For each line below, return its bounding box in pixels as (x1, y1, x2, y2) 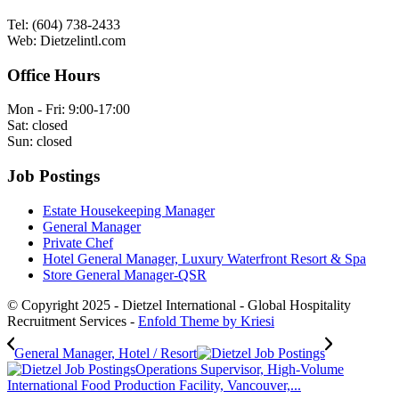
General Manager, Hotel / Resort (14, 345, 197, 361)
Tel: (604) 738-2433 (7, 16, 120, 32)
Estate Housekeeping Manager (43, 202, 215, 218)
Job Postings (7, 167, 100, 186)
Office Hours (7, 65, 100, 85)
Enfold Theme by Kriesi (138, 313, 274, 329)
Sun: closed (7, 134, 72, 150)
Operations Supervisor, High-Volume (135, 361, 344, 377)
